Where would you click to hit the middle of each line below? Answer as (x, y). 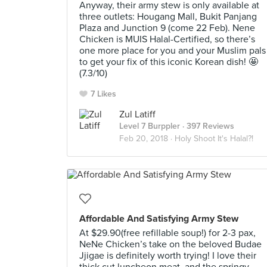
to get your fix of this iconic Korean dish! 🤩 (169, 62)
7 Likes (103, 94)
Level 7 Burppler (150, 126)
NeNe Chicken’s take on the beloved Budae (170, 244)
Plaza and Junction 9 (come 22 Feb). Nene (167, 28)
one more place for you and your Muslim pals (173, 51)
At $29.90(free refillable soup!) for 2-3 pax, (167, 233)
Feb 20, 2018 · (147, 139)
